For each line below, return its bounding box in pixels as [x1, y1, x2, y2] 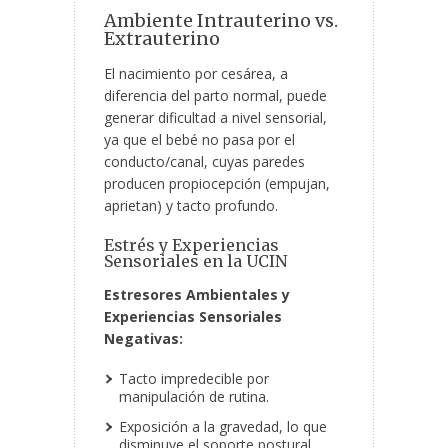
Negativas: [104, 329, 183, 349]
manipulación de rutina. [119, 387, 269, 407]
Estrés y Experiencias [104, 235, 279, 256]
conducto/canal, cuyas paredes [104, 152, 305, 172]
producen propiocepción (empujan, [104, 174, 330, 194]
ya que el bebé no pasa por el [104, 130, 295, 150]
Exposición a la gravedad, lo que [119, 417, 327, 437]
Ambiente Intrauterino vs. [104, 9, 338, 33]
